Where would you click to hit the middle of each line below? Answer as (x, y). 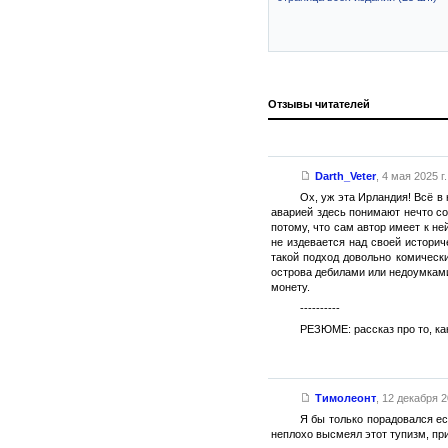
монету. (290, 287)
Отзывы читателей (319, 104)
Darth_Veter (345, 176)
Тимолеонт (345, 398)
